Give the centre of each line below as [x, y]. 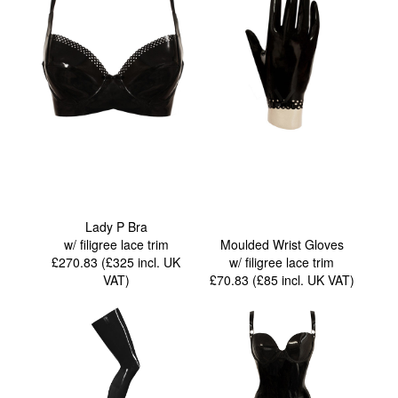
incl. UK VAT [315, 279]
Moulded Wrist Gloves [282, 244]
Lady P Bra [116, 226]
